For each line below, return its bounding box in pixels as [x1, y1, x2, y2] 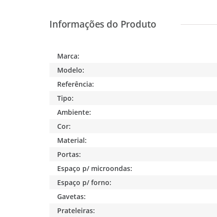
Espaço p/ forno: [57, 177, 112, 187]
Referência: [57, 79, 94, 89]
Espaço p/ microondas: [57, 163, 133, 173]
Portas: [57, 149, 81, 159]
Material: [57, 135, 87, 145]
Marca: [57, 51, 80, 61]
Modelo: [57, 65, 85, 75]
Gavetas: [57, 191, 86, 201]
